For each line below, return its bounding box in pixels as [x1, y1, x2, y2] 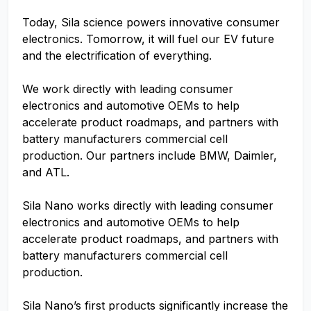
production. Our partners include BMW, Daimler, [22, 149, 277, 162]
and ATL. [22, 165, 69, 179]
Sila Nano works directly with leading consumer [22, 199, 274, 212]
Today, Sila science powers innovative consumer [22, 15, 280, 29]
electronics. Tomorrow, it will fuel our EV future [22, 32, 274, 46]
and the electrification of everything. [22, 49, 215, 62]
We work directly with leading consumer [22, 82, 233, 96]
